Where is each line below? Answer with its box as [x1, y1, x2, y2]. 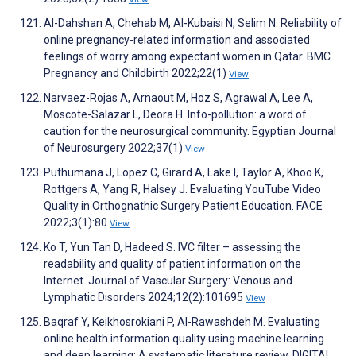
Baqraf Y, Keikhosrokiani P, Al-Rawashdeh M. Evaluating [44, 315, 320, 329]
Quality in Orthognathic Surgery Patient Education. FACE [44, 199, 323, 213]
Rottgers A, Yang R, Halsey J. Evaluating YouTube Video [44, 183, 321, 196]
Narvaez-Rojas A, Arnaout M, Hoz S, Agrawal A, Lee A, [44, 91, 313, 105]
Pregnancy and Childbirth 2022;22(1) [44, 67, 229, 80]
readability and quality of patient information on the [44, 257, 301, 271]
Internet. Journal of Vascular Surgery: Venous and [44, 274, 292, 288]
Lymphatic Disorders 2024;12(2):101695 [44, 291, 246, 304]
